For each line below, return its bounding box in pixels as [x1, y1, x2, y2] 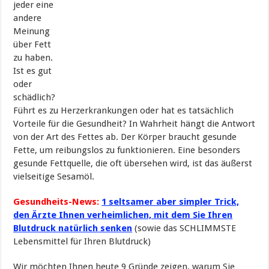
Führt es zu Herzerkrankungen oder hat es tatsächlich [13, 104, 234, 116]
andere [13, 12, 42, 23]
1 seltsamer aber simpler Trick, [101, 196, 240, 207]
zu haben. [13, 52, 53, 63]
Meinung [13, 25, 50, 37]
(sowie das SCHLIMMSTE [132, 222, 237, 234]
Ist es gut [13, 65, 52, 76]
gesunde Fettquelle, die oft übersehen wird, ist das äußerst [13, 157, 253, 169]
